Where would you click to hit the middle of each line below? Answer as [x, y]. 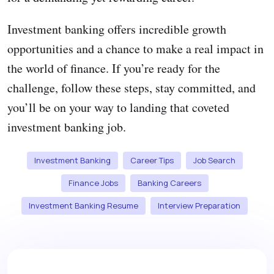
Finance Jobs [93, 183]
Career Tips [152, 161]
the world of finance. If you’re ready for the [114, 68]
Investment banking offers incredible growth [117, 29]
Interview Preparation [199, 206]
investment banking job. [67, 127]
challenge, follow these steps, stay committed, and [131, 88]
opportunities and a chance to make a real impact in [135, 49]
